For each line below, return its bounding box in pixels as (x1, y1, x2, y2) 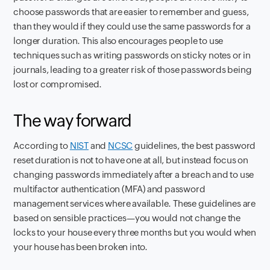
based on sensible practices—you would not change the (13, 212, 241, 223)
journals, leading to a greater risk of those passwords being (13, 64, 252, 75)
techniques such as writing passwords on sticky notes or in (13, 49, 251, 60)
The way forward (13, 110, 131, 130)
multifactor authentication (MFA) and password (13, 183, 206, 194)
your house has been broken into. (13, 241, 148, 252)
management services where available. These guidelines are (13, 198, 256, 209)
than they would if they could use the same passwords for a (13, 20, 251, 31)
